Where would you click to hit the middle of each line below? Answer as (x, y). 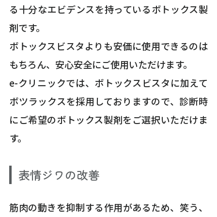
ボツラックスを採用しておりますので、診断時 (108, 101)
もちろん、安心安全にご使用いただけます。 (101, 65)
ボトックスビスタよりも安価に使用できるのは (108, 46)
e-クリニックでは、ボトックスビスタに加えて (108, 83)
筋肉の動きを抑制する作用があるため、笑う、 (108, 207)
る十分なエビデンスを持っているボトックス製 (108, 9)
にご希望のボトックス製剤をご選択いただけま (108, 120)
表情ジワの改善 (59, 175)
